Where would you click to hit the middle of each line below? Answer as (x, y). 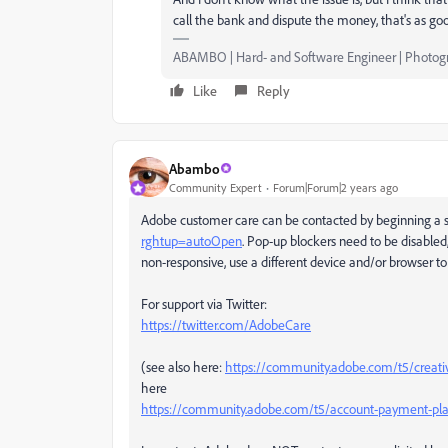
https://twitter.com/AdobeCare (226, 324)
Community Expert (215, 187)
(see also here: (183, 366)
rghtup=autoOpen (191, 240)
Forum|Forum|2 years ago (335, 187)
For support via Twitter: (204, 303)
